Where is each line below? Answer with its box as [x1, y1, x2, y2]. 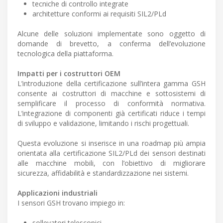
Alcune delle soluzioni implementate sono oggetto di [17, 29, 206, 39]
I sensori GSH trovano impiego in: [17, 198, 125, 208]
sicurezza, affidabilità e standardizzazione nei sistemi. [17, 168, 189, 178]
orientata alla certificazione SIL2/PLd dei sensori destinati [17, 148, 206, 158]
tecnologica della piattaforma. [17, 49, 113, 59]
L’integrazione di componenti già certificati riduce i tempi [17, 109, 206, 118]
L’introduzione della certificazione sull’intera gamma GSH [17, 79, 206, 89]
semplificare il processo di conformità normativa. [17, 99, 206, 109]
